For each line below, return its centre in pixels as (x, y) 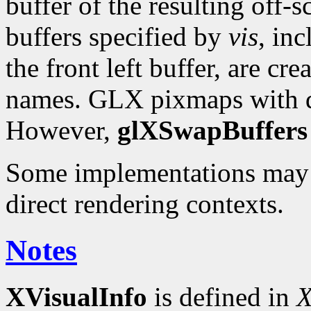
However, (61, 131)
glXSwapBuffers (212, 131)
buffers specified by (117, 37)
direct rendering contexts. (145, 204)
